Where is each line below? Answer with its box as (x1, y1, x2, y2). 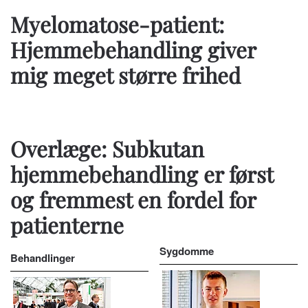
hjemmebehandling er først (10, 159, 273, 188)
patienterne (10, 210, 124, 239)
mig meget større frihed (10, 60, 241, 89)
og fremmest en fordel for (10, 185, 256, 214)
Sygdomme (159, 243, 214, 258)
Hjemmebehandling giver (10, 35, 256, 64)
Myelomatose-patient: (10, 10, 224, 38)
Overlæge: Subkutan (10, 134, 204, 163)
